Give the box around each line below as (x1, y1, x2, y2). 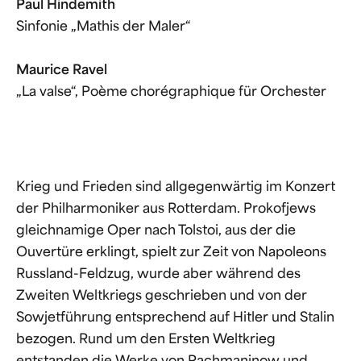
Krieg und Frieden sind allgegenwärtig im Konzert (16, 181, 335, 195)
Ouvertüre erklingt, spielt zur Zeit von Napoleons (16, 247, 326, 260)
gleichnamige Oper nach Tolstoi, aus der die (16, 225, 296, 239)
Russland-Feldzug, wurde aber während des (16, 268, 301, 282)
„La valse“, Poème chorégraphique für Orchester (16, 86, 326, 100)
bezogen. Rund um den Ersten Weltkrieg (16, 334, 276, 347)
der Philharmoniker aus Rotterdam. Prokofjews (16, 203, 316, 217)
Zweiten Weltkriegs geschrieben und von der (16, 290, 307, 304)
